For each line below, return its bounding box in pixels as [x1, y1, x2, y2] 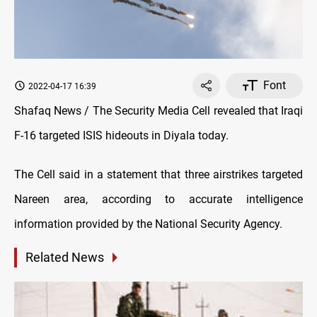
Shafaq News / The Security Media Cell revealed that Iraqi [14, 103, 303, 117]
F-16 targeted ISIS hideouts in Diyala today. [14, 128, 229, 142]
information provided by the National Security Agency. [14, 217, 282, 231]
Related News [25, 249, 104, 265]
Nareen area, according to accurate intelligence [14, 192, 303, 206]
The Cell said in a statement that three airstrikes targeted [14, 167, 303, 181]
